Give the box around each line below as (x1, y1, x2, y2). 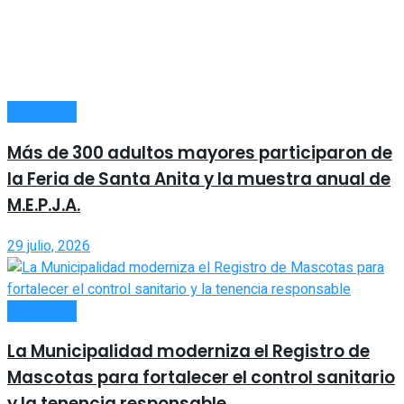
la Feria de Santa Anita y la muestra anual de (7, 166, 390, 191)
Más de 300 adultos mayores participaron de (7, 140, 392, 165)
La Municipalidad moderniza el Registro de (7, 339, 370, 364)
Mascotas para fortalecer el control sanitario (7, 365, 395, 390)
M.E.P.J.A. (7, 192, 80, 217)
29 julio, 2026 (7, 234, 90, 257)
